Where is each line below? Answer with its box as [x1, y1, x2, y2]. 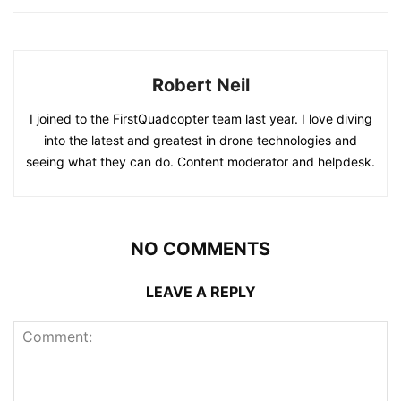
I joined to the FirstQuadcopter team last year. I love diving [29, 111, 372, 127]
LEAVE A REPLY [145, 283, 256, 302]
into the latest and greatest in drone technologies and [44, 132, 357, 149]
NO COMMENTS [131, 238, 270, 260]
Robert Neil [151, 74, 250, 97]
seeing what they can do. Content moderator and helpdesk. [26, 154, 375, 170]
